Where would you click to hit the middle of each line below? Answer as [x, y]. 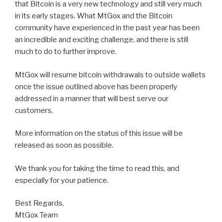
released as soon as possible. [64, 145]
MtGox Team [36, 215]
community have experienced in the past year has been [107, 28]
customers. [34, 110]
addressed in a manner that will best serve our [92, 98]
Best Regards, [39, 203]
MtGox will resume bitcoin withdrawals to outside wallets [110, 75]
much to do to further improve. [66, 52]
